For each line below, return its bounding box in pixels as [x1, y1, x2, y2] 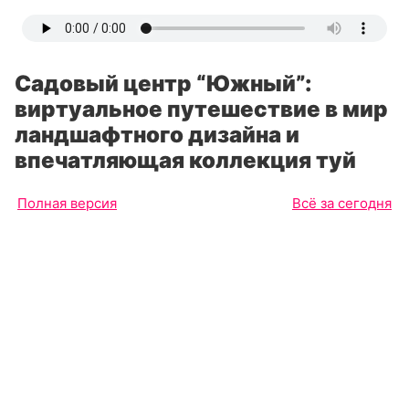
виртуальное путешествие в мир [15, 96, 388, 122]
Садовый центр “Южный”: [15, 70, 312, 97]
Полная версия [17, 194, 117, 212]
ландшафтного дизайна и [15, 121, 299, 148]
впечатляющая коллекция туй [15, 147, 356, 173]
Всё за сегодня [292, 194, 392, 212]
